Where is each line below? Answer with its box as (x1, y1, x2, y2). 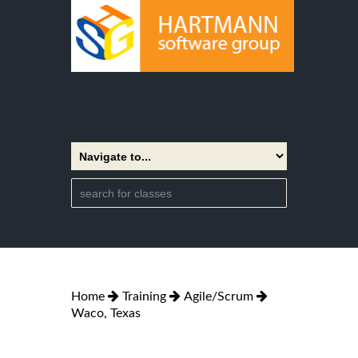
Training (122, 289, 166, 303)
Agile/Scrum (184, 289, 253, 303)
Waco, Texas (71, 306, 141, 320)
